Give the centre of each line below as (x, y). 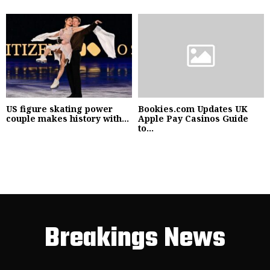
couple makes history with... (67, 118)
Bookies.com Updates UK (193, 108)
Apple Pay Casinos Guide (193, 118)
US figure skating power (59, 108)
